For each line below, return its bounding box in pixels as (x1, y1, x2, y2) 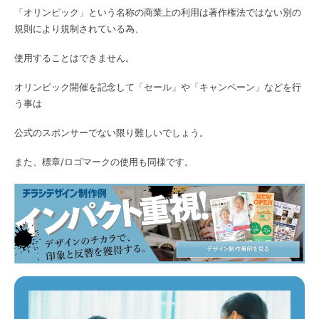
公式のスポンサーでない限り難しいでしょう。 (14, 127, 209, 139)
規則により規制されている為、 (14, 22, 144, 34)
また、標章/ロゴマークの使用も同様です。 (14, 156, 194, 168)
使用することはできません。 (14, 51, 135, 63)
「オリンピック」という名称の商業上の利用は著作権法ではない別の (14, 6, 301, 18)
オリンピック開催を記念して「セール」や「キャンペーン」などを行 (14, 80, 301, 93)
